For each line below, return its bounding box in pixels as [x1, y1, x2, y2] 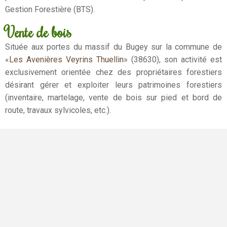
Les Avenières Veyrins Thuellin [9, 54, 124, 64]
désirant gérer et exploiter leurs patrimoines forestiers [5, 80, 222, 90]
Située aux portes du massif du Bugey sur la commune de [5, 42, 222, 52]
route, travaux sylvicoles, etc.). [5, 105, 111, 115]
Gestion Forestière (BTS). [5, 5, 95, 15]
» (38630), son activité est [124, 54, 222, 64]
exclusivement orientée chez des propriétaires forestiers [5, 67, 222, 77]
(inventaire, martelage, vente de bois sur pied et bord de [5, 92, 222, 102]
